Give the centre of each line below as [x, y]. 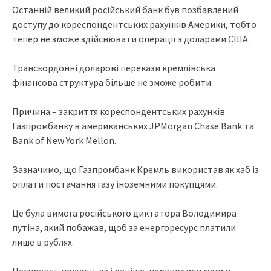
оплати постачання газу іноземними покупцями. [115, 184]
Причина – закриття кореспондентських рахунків [119, 112]
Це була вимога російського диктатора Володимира [124, 213]
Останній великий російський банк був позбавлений [125, 10]
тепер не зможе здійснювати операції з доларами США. [131, 39]
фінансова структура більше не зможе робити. [113, 83]
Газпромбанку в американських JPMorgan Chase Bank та [133, 126]
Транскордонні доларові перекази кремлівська [114, 68]
